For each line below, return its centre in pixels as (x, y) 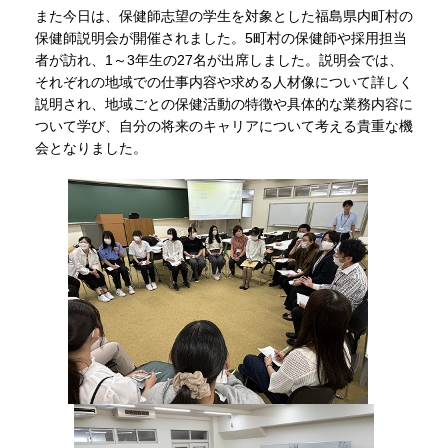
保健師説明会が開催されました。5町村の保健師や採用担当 (220, 38)
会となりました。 (90, 148)
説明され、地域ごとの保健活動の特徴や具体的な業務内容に (223, 104)
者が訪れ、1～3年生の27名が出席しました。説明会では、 (218, 60)
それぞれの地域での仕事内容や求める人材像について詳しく (223, 82)
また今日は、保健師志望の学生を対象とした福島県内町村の (223, 16)
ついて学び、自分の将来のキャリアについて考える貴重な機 (223, 126)
